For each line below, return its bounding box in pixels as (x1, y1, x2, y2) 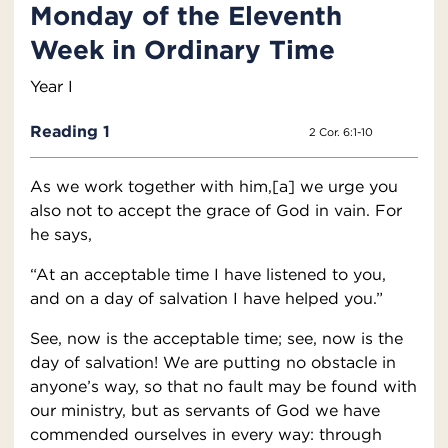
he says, (30, 224, 92, 245)
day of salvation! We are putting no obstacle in (30, 352, 396, 373)
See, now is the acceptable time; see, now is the (30, 328, 403, 349)
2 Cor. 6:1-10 (308, 125, 373, 140)
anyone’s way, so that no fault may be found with (30, 376, 417, 397)
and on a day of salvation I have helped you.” (30, 288, 383, 309)
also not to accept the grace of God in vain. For (30, 200, 402, 221)
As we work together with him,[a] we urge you (30, 176, 398, 197)
